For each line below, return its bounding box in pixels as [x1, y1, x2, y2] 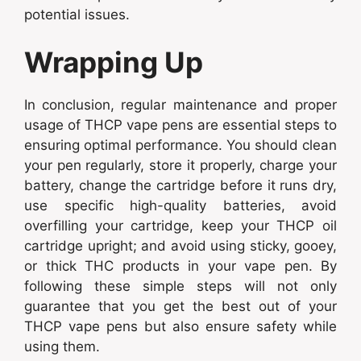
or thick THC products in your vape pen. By [24, 258, 337, 275]
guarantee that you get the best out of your [24, 298, 337, 315]
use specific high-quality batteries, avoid [24, 197, 337, 214]
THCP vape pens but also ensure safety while [24, 318, 337, 335]
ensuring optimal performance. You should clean [24, 137, 337, 154]
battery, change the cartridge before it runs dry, [24, 177, 337, 194]
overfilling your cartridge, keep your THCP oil [24, 218, 337, 234]
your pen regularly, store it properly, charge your [24, 157, 337, 174]
